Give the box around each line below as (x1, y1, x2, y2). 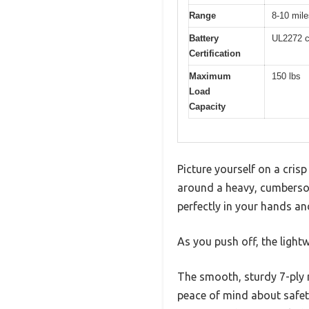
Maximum (189, 70, 231, 81)
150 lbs (272, 70, 301, 81)
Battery (189, 32, 219, 43)
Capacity (189, 101, 226, 112)
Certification (189, 48, 241, 59)
